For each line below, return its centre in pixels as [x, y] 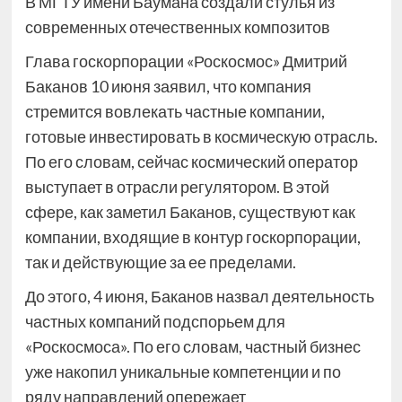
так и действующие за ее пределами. [160, 262]
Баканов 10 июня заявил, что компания [168, 87]
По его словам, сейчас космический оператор [191, 162]
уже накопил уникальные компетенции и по [183, 372]
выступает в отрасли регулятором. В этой [177, 187]
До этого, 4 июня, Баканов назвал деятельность [199, 297]
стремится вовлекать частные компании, [175, 112]
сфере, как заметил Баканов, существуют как [190, 212]
